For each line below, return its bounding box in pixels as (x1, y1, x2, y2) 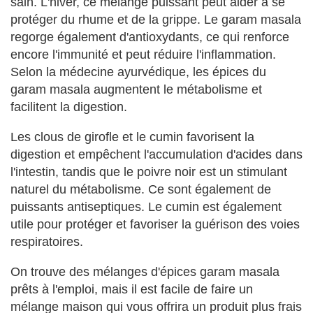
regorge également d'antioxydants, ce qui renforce (10, 30, 289, 44)
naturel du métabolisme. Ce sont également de (10, 182, 271, 196)
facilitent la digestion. (10, 100, 127, 114)
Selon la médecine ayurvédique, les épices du (10, 65, 266, 79)
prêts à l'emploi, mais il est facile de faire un (10, 282, 253, 296)
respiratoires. (10, 235, 83, 249)
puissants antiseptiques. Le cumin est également (10, 200, 282, 214)
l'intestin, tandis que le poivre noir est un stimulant (10, 165, 287, 179)
